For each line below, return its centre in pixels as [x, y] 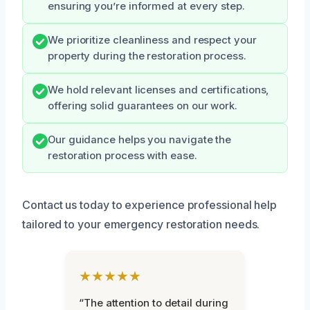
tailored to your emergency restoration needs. [141, 224]
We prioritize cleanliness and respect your [152, 40]
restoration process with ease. [122, 155]
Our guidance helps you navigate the [140, 139]
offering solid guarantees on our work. [143, 106]
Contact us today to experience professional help [150, 204]
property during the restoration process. [147, 56]
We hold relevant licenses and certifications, [159, 90]
